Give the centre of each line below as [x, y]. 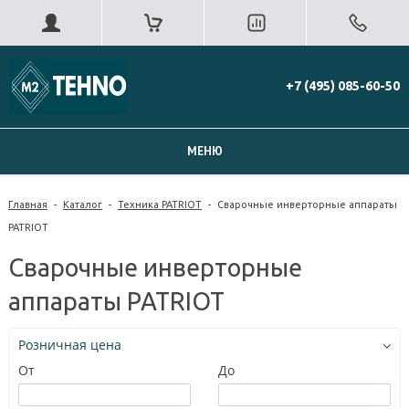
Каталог [83, 204]
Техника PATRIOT [160, 204]
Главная [28, 204]
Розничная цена [70, 344]
